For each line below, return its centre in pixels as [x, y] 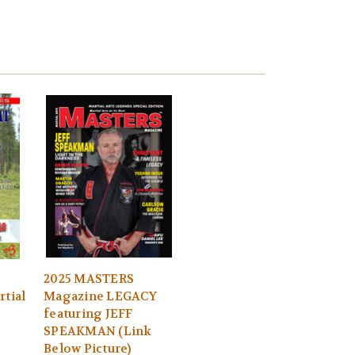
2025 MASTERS [89, 279]
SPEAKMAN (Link [98, 332]
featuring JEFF [88, 314]
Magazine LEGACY [100, 297]
